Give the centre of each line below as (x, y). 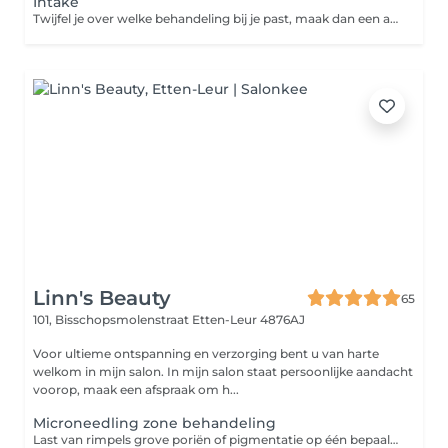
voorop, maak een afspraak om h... (136, 389)
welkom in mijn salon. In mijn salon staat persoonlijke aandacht (223, 371)
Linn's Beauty (102, 298)
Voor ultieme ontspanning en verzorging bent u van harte (206, 353)
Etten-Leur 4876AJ (248, 319)
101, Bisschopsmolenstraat (112, 319)
